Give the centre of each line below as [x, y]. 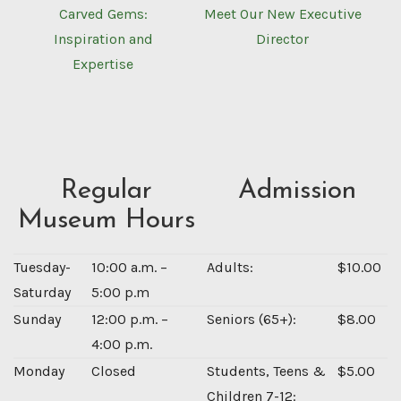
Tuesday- [42, 267]
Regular [107, 191]
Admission [297, 191]
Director [283, 38]
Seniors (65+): [252, 319]
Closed [114, 371]
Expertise [103, 64]
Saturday [42, 292]
